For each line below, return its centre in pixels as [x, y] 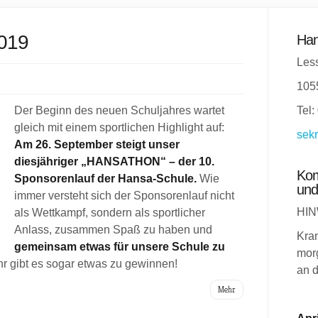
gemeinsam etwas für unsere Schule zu [120, 247]
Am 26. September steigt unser [97, 144]
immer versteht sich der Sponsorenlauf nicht [124, 196]
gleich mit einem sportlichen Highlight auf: [119, 127]
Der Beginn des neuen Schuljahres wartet [119, 110]
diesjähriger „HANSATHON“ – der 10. [114, 161]
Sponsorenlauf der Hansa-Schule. [105, 179]
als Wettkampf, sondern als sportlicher [110, 213]
